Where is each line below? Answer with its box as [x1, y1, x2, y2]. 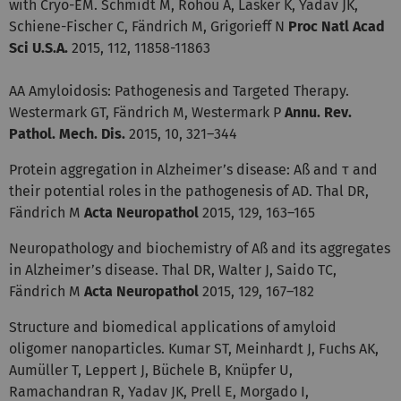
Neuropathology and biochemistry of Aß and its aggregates [9, 239, 390, 257]
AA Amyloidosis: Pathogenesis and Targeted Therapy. [9, 81, 349, 99]
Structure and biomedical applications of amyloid [9, 318, 337, 336]
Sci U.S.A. [9, 38, 72, 56]
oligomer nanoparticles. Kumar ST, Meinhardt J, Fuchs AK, [9, 339, 379, 357]
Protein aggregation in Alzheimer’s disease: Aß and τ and [9, 160, 378, 178]
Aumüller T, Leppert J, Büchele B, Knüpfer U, [9, 361, 293, 379]
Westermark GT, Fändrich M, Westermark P [9, 103, 285, 121]
